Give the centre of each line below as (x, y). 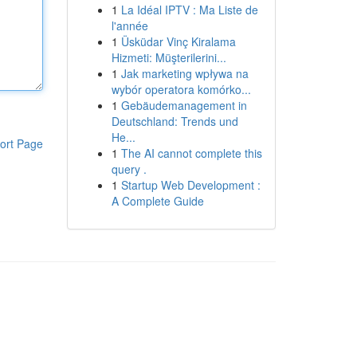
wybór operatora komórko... (181, 89)
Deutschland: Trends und (175, 121)
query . (129, 169)
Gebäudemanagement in (184, 105)
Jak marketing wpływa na (184, 73)
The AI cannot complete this (191, 153)
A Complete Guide (157, 201)
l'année (129, 25)
